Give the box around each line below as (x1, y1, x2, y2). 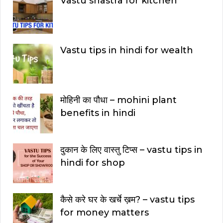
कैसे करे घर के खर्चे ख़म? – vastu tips (60, 194, 195, 206)
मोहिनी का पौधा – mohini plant (60, 95, 177, 106)
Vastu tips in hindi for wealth (60, 45, 193, 56)
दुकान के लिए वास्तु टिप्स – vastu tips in (60, 144, 203, 156)
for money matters (60, 207, 149, 219)
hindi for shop (60, 157, 125, 169)
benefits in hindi (60, 108, 135, 119)
